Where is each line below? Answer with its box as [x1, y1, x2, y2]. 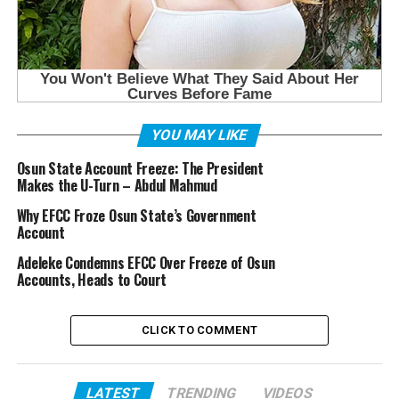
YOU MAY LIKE [150, 126, 250, 144]
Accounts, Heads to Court [16, 269, 167, 291]
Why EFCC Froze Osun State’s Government [16, 205, 256, 227]
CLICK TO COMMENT [141, 323, 258, 338]
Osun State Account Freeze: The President [16, 158, 264, 180]
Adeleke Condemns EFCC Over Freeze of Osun [16, 252, 275, 274]
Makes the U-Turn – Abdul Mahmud [16, 175, 217, 197]
